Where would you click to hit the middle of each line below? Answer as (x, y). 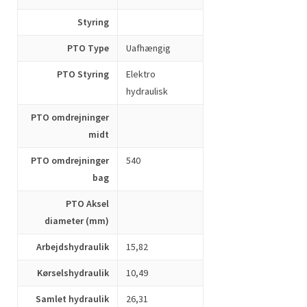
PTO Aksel (87, 204)
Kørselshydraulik (73, 273)
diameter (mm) (77, 221)
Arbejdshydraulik (73, 247)
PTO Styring (83, 74)
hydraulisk (147, 91)
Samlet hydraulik (72, 299)
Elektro (141, 74)
